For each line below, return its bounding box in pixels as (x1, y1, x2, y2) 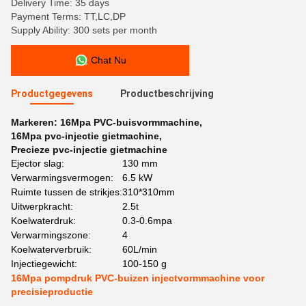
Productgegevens (11, 88, 93, 99)
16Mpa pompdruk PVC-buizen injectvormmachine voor (11, 273, 264, 283)
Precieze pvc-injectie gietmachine (11, 144, 167, 155)
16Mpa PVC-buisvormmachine (60, 117, 199, 128)
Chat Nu (90, 55, 126, 66)
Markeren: (11, 117, 60, 128)
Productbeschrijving (120, 88, 214, 99)
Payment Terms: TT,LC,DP (11, 11, 126, 22)
